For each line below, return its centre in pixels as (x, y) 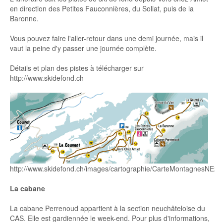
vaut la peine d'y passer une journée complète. (83, 48)
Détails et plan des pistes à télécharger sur (77, 68)
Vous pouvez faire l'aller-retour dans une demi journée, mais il (107, 38)
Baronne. (24, 18)
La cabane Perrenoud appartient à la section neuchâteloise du (108, 208)
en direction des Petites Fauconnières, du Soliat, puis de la (102, 8)
